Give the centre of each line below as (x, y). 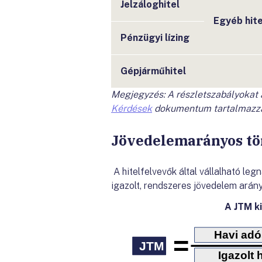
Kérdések (132, 109)
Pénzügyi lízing (155, 38)
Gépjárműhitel (153, 71)
